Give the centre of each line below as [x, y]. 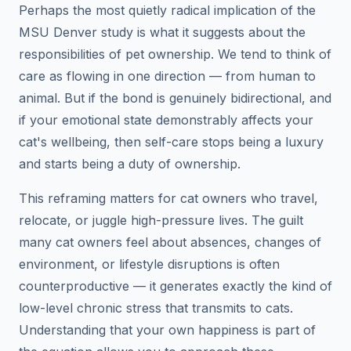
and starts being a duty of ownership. [130, 163]
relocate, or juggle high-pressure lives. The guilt [161, 220]
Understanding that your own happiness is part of [167, 329]
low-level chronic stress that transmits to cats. [156, 308]
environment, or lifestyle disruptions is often [149, 264]
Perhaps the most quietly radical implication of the [167, 10]
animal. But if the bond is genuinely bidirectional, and [175, 98]
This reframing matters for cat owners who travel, [168, 198]
